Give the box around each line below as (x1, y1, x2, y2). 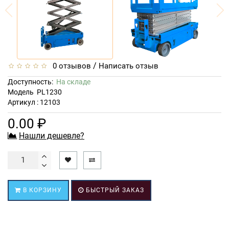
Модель (8, 87, 34, 96)
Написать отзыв (99, 61, 158, 71)
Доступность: (8, 77, 56, 86)
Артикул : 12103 (8, 98, 60, 106)
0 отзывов (49, 61, 91, 71)
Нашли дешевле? (19, 130, 84, 141)
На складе (56, 77, 90, 86)
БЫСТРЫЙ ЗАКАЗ (84, 186, 144, 194)
